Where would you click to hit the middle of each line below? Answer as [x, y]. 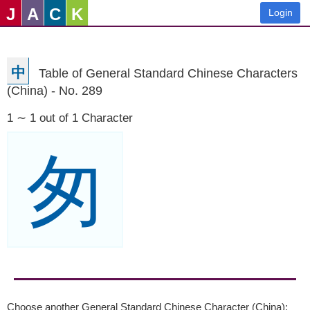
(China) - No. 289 [55, 91]
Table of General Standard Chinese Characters [168, 73]
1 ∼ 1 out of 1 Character [70, 118]
